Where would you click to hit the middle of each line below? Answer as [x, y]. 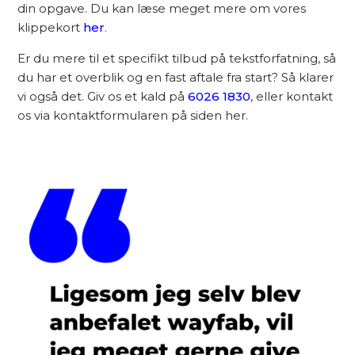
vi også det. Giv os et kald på [103, 96]
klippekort [51, 27]
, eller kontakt [292, 96]
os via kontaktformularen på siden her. [133, 115]
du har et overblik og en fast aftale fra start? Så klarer [176, 77]
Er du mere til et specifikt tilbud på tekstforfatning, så [177, 58]
